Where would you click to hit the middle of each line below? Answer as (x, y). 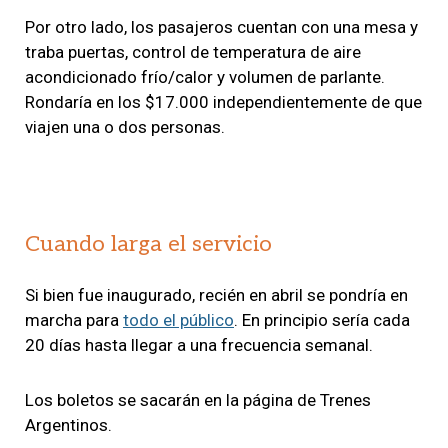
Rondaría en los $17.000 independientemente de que (223, 101)
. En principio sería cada (322, 319)
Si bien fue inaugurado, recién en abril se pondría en (216, 294)
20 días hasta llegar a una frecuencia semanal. (199, 344)
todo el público (178, 319)
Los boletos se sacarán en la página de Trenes (198, 399)
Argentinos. (68, 424)
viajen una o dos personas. (125, 126)
